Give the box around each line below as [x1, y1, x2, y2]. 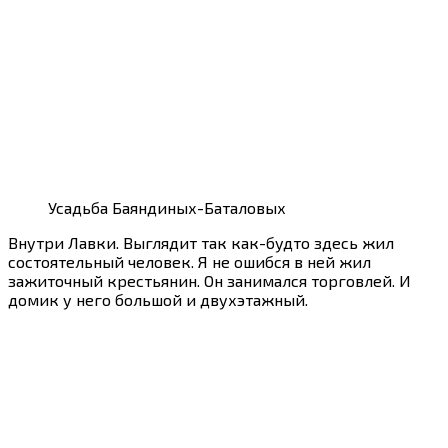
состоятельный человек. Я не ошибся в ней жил [8, 252, 371, 272]
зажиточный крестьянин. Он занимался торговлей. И [8, 271, 411, 291]
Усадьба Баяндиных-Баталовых [48, 198, 286, 218]
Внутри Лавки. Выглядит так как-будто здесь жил [8, 233, 394, 253]
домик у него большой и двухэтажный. [8, 290, 308, 310]
